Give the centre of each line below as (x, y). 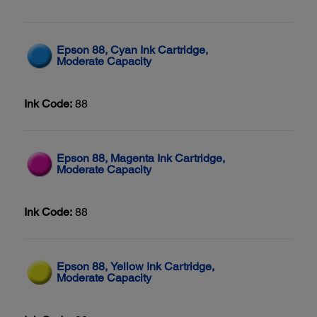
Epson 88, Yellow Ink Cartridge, (136, 266)
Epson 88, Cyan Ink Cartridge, (132, 50)
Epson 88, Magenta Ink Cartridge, (141, 158)
